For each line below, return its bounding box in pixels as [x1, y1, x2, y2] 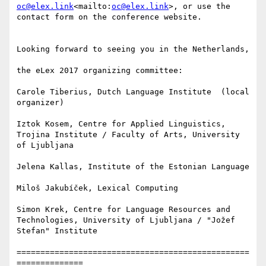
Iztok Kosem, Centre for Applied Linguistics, [17, 119, 226, 129]
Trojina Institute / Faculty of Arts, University [17, 130, 240, 140]
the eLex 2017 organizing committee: [17, 66, 183, 75]
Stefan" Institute [17, 226, 97, 236]
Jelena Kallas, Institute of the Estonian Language [17, 162, 249, 172]
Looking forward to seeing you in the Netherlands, [17, 45, 249, 54]
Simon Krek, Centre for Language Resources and [17, 205, 230, 214]
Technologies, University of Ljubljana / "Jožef [17, 216, 235, 225]
